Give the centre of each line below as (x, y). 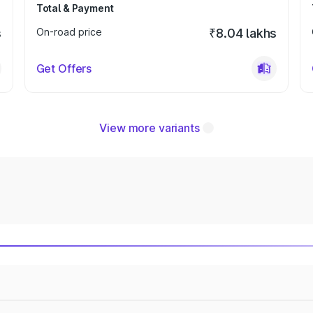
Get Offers (64, 68)
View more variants (150, 128)
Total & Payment (75, 8)
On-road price (69, 32)
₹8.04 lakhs (243, 33)
